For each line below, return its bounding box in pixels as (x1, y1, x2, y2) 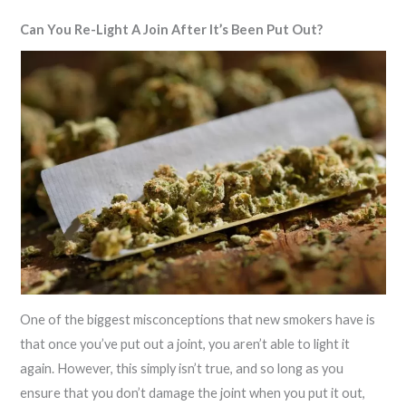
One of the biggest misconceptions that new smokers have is (20, 312, 376, 328)
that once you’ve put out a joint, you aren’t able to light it (20, 336, 351, 353)
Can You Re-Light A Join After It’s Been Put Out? (20, 21, 324, 37)
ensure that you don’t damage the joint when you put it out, (20, 385, 366, 401)
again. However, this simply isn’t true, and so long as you (20, 361, 344, 377)
